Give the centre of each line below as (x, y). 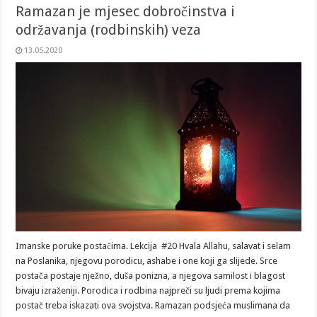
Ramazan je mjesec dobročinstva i (126, 11)
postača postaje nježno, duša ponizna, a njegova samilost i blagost (151, 276)
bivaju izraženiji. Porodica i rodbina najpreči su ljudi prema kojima (148, 291)
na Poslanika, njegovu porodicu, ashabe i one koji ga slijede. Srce (147, 261)
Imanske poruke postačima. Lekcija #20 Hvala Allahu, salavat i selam (154, 246)
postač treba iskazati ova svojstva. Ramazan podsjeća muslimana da (153, 306)
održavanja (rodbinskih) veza (109, 29)
